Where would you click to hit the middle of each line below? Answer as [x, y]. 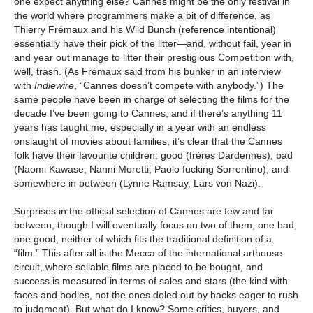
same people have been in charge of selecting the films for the [152, 100]
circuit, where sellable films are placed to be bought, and [138, 267]
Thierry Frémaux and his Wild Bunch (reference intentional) [145, 30]
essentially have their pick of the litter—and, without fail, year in [153, 44]
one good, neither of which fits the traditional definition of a [143, 239]
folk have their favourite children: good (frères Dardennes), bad [153, 155]
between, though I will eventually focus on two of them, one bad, [155, 225]
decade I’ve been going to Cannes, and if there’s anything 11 [148, 114]
